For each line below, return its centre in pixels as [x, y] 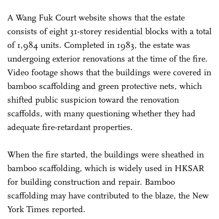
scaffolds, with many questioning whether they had [101, 113]
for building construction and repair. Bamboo [91, 182]
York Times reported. [46, 209]
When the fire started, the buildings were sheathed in [106, 154]
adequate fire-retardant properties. [70, 127]
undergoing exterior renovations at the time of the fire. [108, 58]
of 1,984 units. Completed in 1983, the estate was [99, 45]
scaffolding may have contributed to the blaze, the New [108, 195]
